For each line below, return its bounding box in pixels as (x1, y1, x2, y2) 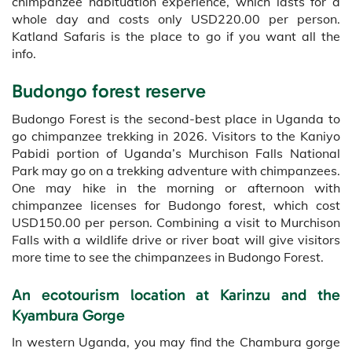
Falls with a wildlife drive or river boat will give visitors (12, 232, 340, 248)
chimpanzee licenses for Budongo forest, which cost (12, 197, 340, 214)
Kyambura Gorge (12, 306, 125, 325)
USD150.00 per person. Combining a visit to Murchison (12, 214, 340, 231)
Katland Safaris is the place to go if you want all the (12, 28, 340, 45)
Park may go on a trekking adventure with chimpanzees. (12, 163, 340, 179)
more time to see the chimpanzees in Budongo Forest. (12, 249, 324, 266)
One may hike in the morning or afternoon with (12, 180, 340, 196)
